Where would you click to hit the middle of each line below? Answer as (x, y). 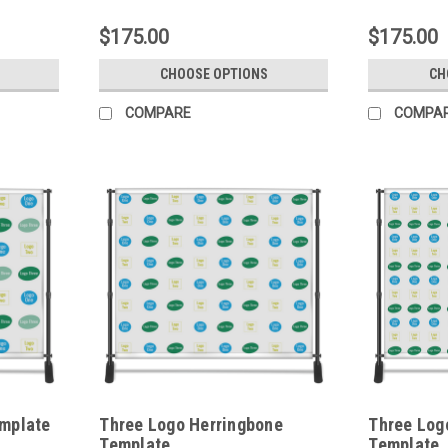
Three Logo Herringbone (191, 425)
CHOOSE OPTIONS (213, 74)
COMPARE (158, 113)
